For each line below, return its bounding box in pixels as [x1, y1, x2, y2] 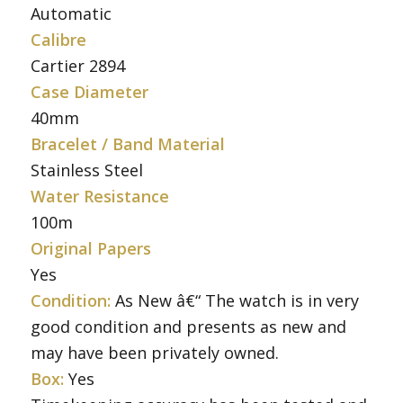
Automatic [30, 2, 112, 24]
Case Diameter [30, 80, 148, 103]
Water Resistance [30, 184, 169, 207]
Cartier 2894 [30, 54, 125, 76]
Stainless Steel [30, 158, 143, 181]
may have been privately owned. [30, 341, 279, 363]
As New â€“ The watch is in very [114, 289, 359, 311]
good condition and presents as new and [30, 315, 346, 337]
